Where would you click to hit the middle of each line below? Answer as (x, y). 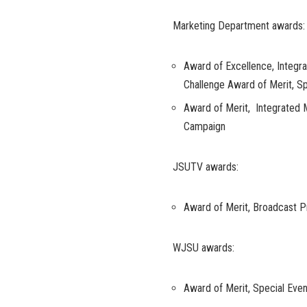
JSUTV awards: (206, 167)
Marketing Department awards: (239, 26)
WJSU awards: (204, 248)
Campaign (205, 127)
